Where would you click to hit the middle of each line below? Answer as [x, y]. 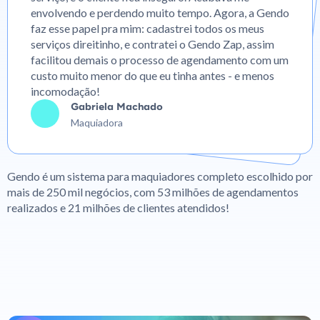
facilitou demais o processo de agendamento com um [160, 60]
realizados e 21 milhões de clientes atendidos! [118, 207]
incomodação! [65, 91]
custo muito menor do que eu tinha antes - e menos [152, 75]
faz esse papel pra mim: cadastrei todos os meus [147, 28]
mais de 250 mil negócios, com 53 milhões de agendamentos [153, 192]
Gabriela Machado [117, 107]
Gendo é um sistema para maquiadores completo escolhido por [160, 176]
